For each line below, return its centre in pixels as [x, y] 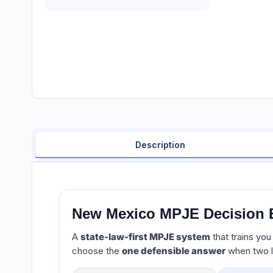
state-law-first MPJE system [145, 237]
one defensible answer [174, 251]
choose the [97, 251]
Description [160, 145]
